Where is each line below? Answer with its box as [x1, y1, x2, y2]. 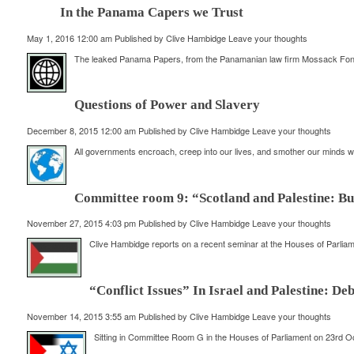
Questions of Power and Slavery [73, 97, 260, 113]
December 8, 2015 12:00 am [26, 123, 136, 137]
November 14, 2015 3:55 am [26, 309, 136, 322]
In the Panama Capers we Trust [59, 4, 243, 20]
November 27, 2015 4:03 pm [26, 217, 136, 230]
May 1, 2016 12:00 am [26, 31, 112, 44]
